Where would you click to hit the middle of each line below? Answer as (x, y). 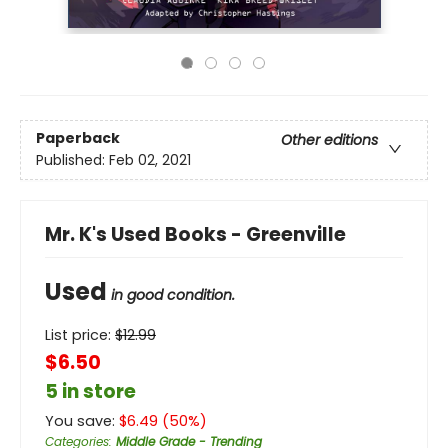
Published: (72, 160)
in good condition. (173, 295)
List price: (80, 335)
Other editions (329, 140)
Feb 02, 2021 (150, 160)
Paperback (78, 138)
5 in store (90, 391)
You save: (82, 421)
